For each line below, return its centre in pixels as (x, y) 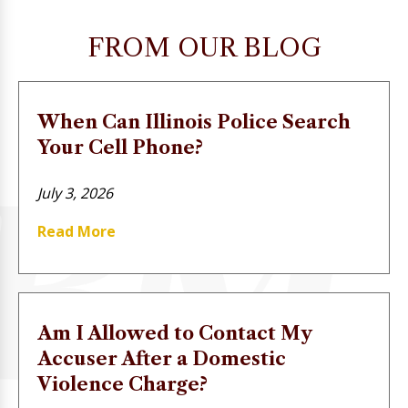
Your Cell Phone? (120, 148)
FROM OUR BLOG (204, 47)
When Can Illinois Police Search (194, 122)
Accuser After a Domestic (162, 359)
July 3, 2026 (75, 193)
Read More (76, 231)
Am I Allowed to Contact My (174, 333)
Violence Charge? (122, 384)
